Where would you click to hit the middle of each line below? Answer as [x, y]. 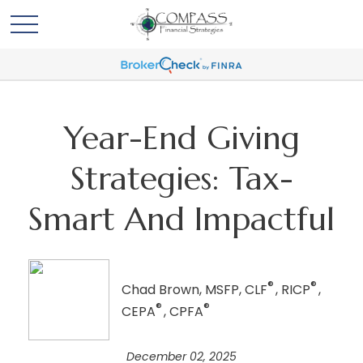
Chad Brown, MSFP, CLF [194, 290]
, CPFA [184, 312]
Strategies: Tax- [181, 178]
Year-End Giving [181, 138]
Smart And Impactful [181, 219]
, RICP [293, 290]
